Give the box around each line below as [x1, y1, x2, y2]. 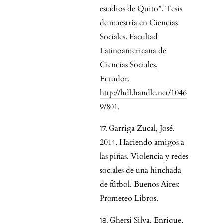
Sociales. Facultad [100, 31, 158, 43]
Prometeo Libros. [100, 193, 158, 204]
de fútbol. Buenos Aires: [100, 179, 180, 190]
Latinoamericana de [100, 45, 166, 57]
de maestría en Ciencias [100, 17, 178, 29]
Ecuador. [100, 73, 130, 85]
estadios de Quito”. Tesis [100, 3, 182, 15]
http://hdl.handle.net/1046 [100, 87, 187, 99]
